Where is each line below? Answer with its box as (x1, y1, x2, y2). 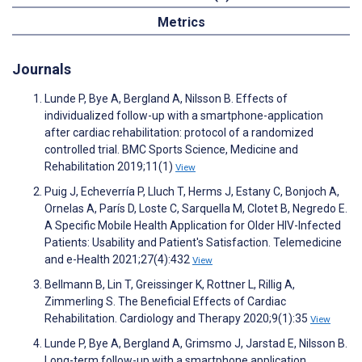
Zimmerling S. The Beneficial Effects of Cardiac (44, 295, 286, 309)
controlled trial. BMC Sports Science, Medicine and (44, 143, 298, 157)
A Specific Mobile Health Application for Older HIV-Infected (44, 219, 341, 233)
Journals (12, 60, 71, 78)
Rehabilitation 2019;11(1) (44, 160, 175, 174)
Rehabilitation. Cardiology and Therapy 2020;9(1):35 (44, 312, 310, 326)
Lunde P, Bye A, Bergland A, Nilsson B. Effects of (44, 92, 288, 106)
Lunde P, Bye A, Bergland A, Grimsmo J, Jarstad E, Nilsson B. (44, 337, 347, 351)
